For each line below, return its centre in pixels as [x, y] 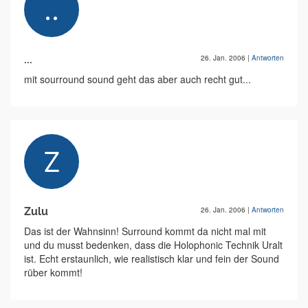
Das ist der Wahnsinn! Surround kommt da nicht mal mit [145, 231]
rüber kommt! [53, 272]
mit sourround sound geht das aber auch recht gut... [137, 79]
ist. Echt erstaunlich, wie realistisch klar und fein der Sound [152, 258]
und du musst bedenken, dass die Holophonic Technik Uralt [153, 245]
